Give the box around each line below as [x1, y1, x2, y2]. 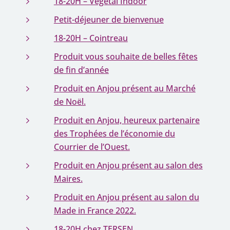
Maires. [53, 173, 83, 184]
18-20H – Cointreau [53, 32, 128, 44]
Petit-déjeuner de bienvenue [53, 14, 164, 25]
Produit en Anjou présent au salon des [53, 160, 203, 171]
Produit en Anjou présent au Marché [53, 83, 196, 94]
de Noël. [53, 96, 86, 107]
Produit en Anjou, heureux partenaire [53, 114, 200, 126]
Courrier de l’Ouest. [53, 141, 130, 152]
